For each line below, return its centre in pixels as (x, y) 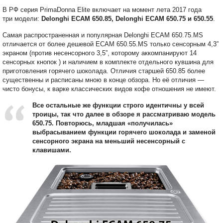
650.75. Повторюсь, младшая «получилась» (103, 123)
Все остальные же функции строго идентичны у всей (118, 105)
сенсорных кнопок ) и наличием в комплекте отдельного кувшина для (108, 62)
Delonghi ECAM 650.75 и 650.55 (164, 18)
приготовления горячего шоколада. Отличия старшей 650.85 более (104, 71)
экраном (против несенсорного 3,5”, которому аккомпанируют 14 (100, 53)
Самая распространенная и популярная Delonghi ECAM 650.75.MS (103, 35)
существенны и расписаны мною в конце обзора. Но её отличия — (103, 80)
